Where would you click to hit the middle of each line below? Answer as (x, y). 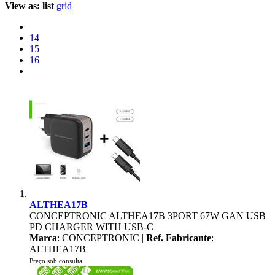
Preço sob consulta (56, 261)
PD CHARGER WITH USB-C (91, 227)
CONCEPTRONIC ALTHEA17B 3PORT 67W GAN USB (148, 216)
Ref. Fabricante (179, 238)
